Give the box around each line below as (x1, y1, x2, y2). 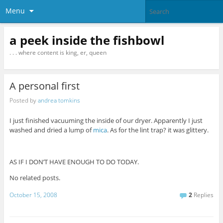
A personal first (9, 79, 80, 93)
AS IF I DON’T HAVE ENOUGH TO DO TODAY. (9, 157, 139, 167)
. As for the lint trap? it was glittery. (107, 125, 209, 135)
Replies (192, 191, 214, 200)
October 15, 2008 (9, 191, 57, 200)
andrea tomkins (37, 96, 80, 105)
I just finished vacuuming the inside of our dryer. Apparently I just (9, 116, 203, 125)
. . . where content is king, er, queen (9, 48, 107, 57)
